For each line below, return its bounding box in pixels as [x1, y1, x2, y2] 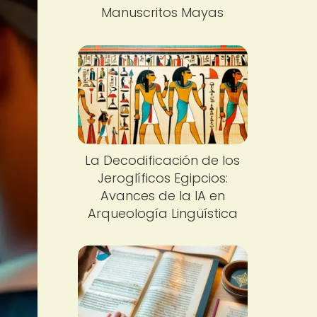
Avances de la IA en [100, 186, 225, 204]
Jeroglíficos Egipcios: [97, 168, 228, 187]
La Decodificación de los [85, 151, 241, 169]
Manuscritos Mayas [101, 4, 224, 21]
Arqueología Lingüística [87, 204, 238, 222]
